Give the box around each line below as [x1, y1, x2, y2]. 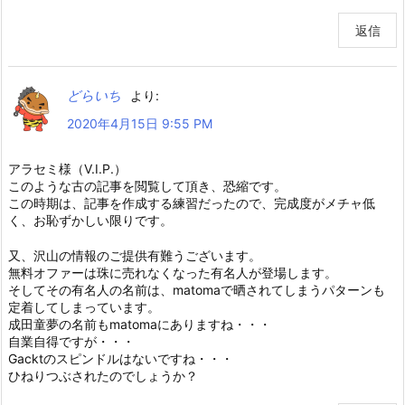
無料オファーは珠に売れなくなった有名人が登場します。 [8, 264, 337, 280]
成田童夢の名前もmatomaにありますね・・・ [8, 316, 271, 332]
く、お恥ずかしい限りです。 [8, 212, 173, 228]
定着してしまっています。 [8, 298, 160, 315]
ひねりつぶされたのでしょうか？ [8, 367, 198, 383]
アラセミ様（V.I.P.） [8, 160, 127, 176]
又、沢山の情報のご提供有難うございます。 [8, 247, 261, 263]
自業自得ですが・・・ [8, 333, 135, 349]
